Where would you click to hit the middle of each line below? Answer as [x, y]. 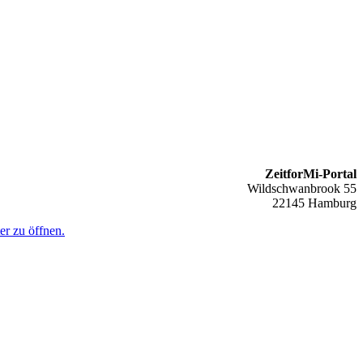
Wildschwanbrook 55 [302, 189]
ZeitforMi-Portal [311, 174]
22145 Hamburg [314, 203]
